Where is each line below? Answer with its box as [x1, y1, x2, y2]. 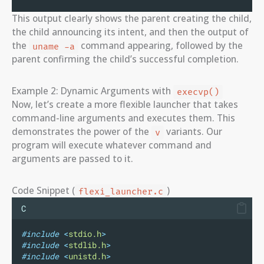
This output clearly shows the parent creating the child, [12, 12, 252, 25]
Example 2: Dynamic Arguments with [12, 84, 173, 98]
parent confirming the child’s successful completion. [12, 52, 239, 66]
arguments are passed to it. [12, 152, 133, 166]
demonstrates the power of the [12, 125, 151, 138]
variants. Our [163, 125, 222, 138]
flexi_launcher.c [78, 186, 163, 197]
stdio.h [68, 229, 101, 240]
